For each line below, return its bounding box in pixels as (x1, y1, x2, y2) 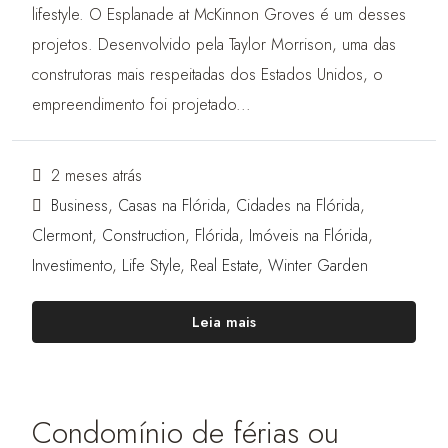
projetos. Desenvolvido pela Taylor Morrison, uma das (32, 33, 396, 56)
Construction (102, 224, 185, 247)
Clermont (32, 224, 92, 247)
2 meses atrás (46, 164, 142, 187)
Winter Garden (268, 254, 368, 277)
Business (51, 194, 108, 217)
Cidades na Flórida (236, 194, 360, 217)
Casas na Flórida (118, 194, 226, 217)
